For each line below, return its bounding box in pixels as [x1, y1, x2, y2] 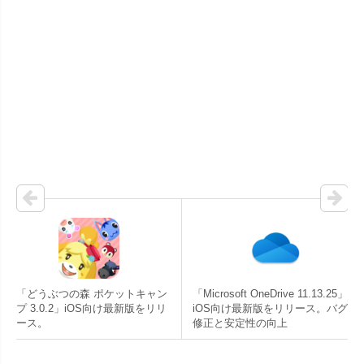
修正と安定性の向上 [193, 316, 288, 329]
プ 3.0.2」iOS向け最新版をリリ [16, 301, 167, 314]
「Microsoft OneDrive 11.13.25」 [193, 287, 348, 300]
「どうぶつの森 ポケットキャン [16, 287, 167, 300]
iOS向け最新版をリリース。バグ [193, 301, 348, 314]
